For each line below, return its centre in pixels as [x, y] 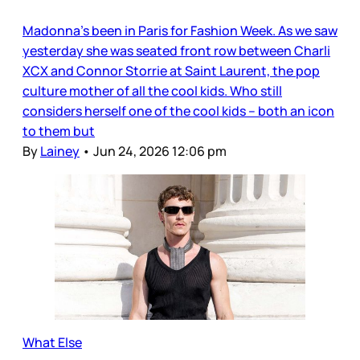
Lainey [60, 151]
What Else [52, 343]
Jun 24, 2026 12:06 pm [160, 151]
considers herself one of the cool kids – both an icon [178, 110]
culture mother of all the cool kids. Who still [152, 90]
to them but [59, 131]
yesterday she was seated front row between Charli [176, 50]
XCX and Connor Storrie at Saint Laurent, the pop [171, 70]
